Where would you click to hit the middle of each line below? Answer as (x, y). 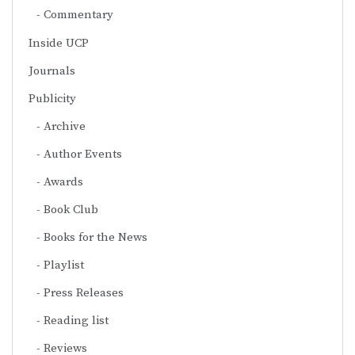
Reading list (76, 320)
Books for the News (95, 237)
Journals (52, 71)
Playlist (64, 265)
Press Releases (84, 292)
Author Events (83, 154)
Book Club (71, 209)
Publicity (52, 98)
